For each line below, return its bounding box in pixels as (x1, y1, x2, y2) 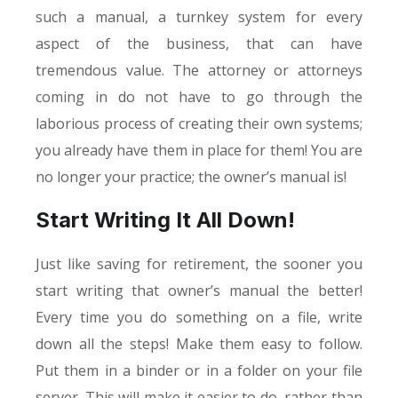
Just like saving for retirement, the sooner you (36, 253, 362, 274)
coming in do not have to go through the (36, 86, 362, 107)
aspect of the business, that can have (36, 33, 362, 53)
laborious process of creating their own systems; (36, 113, 362, 133)
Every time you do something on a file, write (36, 306, 362, 327)
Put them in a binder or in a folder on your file (36, 360, 362, 380)
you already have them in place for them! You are (36, 139, 362, 160)
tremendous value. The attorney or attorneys (36, 60, 362, 80)
